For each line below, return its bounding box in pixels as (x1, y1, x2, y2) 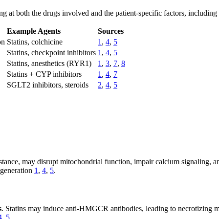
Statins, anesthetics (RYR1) (7, 59, 91, 68)
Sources (98, 27, 124, 36)
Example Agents (7, 27, 61, 36)
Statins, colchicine (7, 38, 63, 46)
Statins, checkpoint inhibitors (7, 48, 96, 57)
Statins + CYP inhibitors (7, 70, 82, 79)
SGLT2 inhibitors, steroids (7, 81, 88, 89)
